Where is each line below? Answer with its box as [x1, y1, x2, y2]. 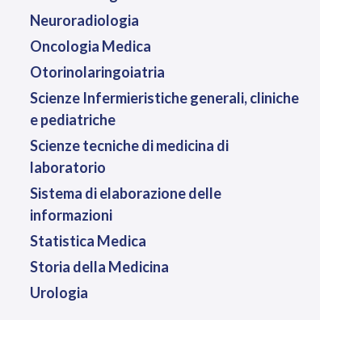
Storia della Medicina [29, 257, 169, 276]
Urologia [29, 283, 88, 301]
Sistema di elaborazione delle [29, 183, 221, 202]
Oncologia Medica [29, 36, 151, 55]
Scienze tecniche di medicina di [29, 136, 229, 154]
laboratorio [29, 158, 106, 176]
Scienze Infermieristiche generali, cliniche [29, 88, 299, 107]
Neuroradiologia [29, 11, 139, 29]
